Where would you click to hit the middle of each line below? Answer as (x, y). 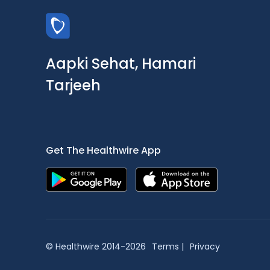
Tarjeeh (73, 85)
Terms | (168, 246)
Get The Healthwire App (103, 150)
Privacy (205, 246)
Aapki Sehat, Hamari (121, 64)
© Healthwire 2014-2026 (96, 246)
